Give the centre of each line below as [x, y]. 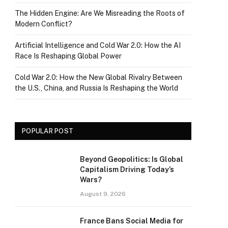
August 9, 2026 [103, 194]
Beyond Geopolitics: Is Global [132, 159]
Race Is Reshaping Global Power [68, 56]
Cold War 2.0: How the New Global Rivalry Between [98, 77]
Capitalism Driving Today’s [127, 169]
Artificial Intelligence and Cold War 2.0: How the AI [98, 45]
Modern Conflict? [44, 24]
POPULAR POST [48, 131]
